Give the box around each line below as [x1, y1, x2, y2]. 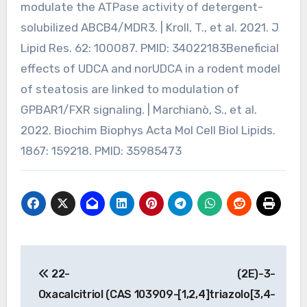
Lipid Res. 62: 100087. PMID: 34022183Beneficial [20, 40, 279, 55]
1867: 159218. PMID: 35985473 [20, 143, 182, 158]
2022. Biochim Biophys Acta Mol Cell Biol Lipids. [20, 123, 275, 137]
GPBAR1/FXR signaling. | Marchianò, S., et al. [20, 102, 257, 116]
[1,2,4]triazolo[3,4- [177, 287, 276, 301]
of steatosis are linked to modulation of [20, 82, 239, 96]
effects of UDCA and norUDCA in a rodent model [20, 61, 280, 75]
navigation [19, 275, 130, 297]
